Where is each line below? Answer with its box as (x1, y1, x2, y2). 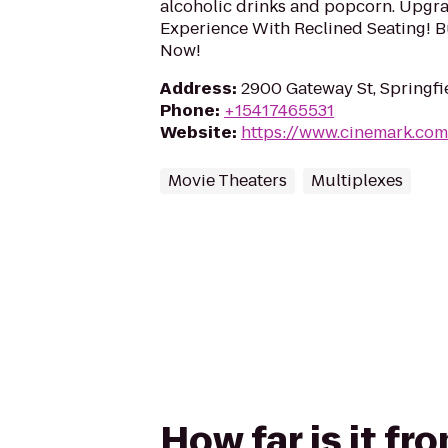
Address (160, 77, 232, 100)
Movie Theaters (168, 169, 287, 192)
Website (160, 121, 232, 144)
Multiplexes (311, 169, 403, 192)
